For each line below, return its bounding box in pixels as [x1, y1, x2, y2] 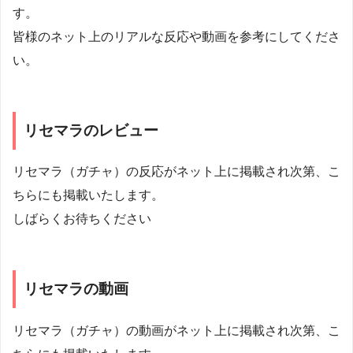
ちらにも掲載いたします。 [13, 188, 164, 203]
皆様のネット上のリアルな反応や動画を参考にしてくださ [13, 30, 340, 44]
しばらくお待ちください [13, 212, 151, 226]
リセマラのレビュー [24, 122, 158, 139]
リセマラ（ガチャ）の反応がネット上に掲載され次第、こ [13, 165, 340, 179]
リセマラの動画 [24, 281, 128, 298]
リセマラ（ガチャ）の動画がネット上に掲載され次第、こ [13, 323, 340, 337]
